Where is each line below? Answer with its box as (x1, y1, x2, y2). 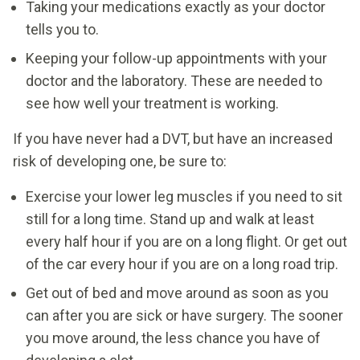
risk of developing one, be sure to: (13, 152, 227, 170)
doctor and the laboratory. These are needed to (26, 72, 322, 89)
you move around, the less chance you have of (26, 329, 321, 346)
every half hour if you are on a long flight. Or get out (26, 232, 347, 250)
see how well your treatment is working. (26, 94, 279, 112)
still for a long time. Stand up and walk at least (26, 210, 314, 227)
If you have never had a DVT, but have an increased (13, 129, 333, 147)
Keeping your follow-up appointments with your (26, 49, 327, 67)
